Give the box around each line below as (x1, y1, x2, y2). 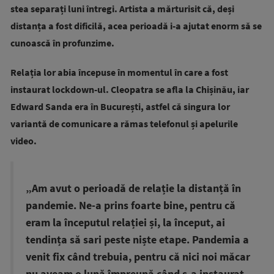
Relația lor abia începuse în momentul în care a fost (10, 66, 228, 78)
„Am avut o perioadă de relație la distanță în (26, 182, 241, 195)
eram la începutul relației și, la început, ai (26, 216, 225, 229)
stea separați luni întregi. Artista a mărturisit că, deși (10, 2, 234, 15)
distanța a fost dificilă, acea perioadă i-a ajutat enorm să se (10, 20, 262, 32)
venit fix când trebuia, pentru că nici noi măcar (26, 250, 250, 264)
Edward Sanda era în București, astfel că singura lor (10, 100, 230, 113)
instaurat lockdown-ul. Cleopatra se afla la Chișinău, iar (10, 83, 249, 95)
